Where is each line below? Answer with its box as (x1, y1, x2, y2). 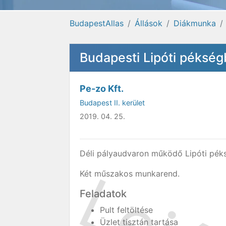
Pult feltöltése (100, 205, 153, 215)
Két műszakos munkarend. (80, 168, 182, 179)
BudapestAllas (70, 18, 124, 28)
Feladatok (80, 188, 127, 200)
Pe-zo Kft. (80, 83, 124, 94)
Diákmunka (174, 18, 216, 28)
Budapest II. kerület (80, 98, 145, 107)
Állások (135, 18, 162, 28)
